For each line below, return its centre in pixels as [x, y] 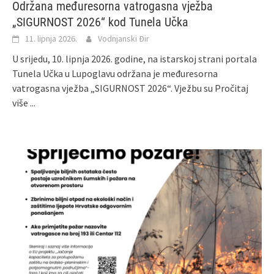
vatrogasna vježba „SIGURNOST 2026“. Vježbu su [113, 88]
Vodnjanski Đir [124, 39]
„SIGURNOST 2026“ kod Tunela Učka [100, 22]
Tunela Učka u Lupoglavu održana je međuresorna [115, 74]
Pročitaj [231, 88]
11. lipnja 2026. [51, 39]
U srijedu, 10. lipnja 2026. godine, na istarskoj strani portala [135, 59]
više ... [24, 103]
